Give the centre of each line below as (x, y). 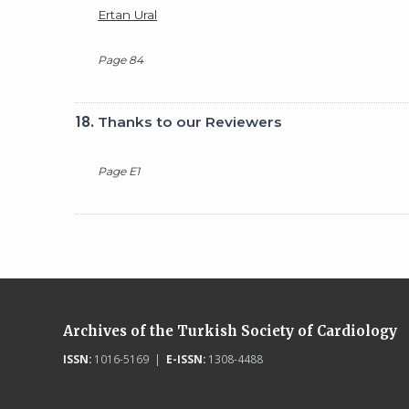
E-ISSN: (185, 359)
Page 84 (121, 59)
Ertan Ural (128, 14)
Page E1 (119, 171)
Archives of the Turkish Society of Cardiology (230, 331)
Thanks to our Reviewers (190, 122)
